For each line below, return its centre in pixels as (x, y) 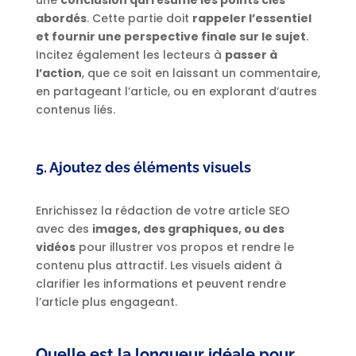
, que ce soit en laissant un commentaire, (201, 74)
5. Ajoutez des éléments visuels (143, 168)
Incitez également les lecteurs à (130, 55)
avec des (64, 229)
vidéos (55, 248)
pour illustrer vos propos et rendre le (184, 248)
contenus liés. (75, 110)
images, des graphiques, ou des (188, 229)
